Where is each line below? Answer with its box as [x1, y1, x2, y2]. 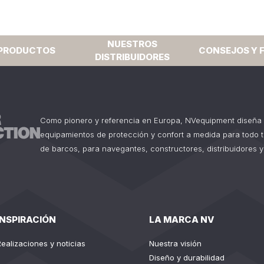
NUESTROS [107, 38, 157, 49]
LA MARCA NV [148, 214, 214, 225]
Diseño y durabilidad [148, 253, 225, 262]
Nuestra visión [148, 239, 202, 248]
